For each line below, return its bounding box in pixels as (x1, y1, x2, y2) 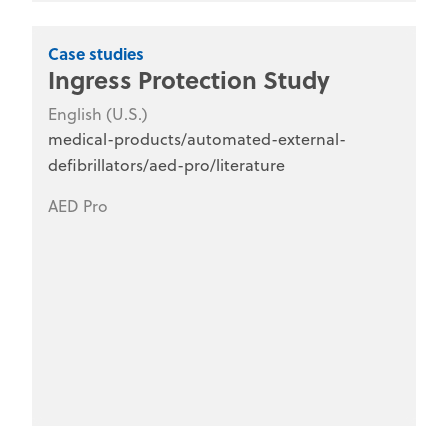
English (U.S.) (48, 102, 148, 125)
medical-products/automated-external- (48, 127, 346, 150)
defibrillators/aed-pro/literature (48, 153, 285, 176)
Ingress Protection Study (48, 61, 330, 97)
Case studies (48, 41, 144, 65)
